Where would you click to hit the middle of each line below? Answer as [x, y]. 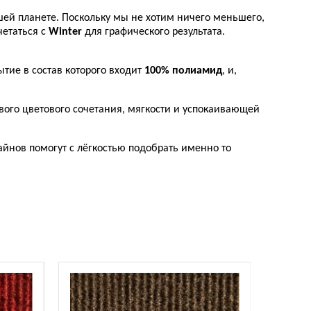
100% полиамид [183, 71]
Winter [65, 32]
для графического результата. [153, 32]
